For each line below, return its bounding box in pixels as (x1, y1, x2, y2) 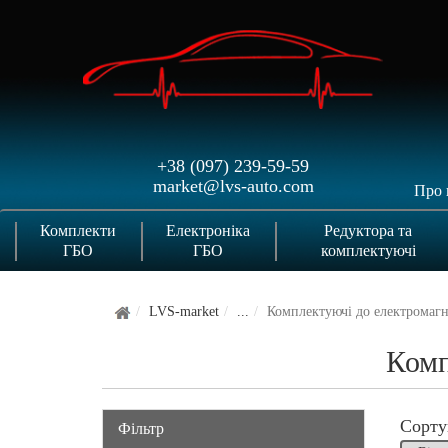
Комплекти (40, 221, 116, 239)
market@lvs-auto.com (152, 176, 314, 197)
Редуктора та (324, 221, 413, 239)
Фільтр (118, 419, 164, 437)
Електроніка (166, 221, 250, 239)
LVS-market (149, 303, 219, 319)
